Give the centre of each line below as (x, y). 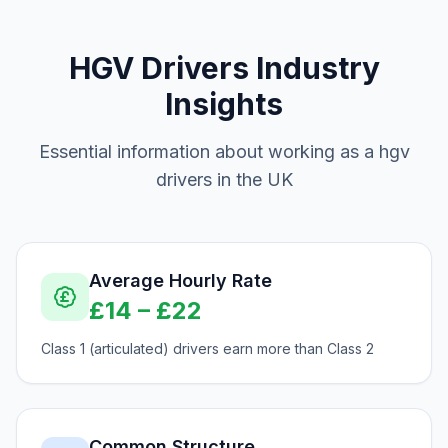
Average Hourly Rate (180, 280)
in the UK (252, 179)
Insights (224, 104)
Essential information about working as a (208, 151)
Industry (314, 68)
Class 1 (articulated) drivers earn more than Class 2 (207, 348)
